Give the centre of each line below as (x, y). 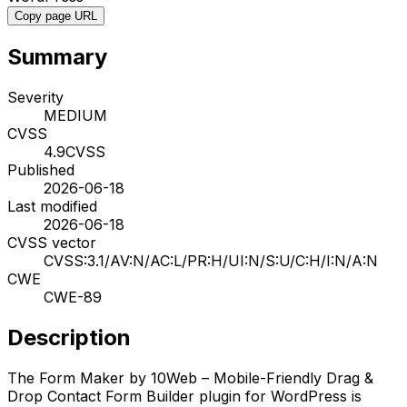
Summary (57, 56)
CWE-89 (73, 297)
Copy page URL (56, 15)
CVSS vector (52, 242)
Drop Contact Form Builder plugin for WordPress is (184, 396)
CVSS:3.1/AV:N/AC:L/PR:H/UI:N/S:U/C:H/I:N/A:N (211, 260)
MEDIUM (75, 115)
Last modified (52, 206)
